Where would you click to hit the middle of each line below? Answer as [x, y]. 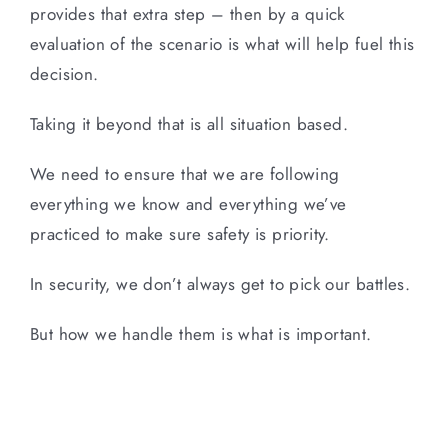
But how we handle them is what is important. [201, 333]
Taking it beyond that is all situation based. [189, 123]
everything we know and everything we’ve [188, 203]
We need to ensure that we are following [185, 173]
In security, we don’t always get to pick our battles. [220, 283]
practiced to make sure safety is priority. [180, 233]
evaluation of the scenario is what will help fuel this [222, 43]
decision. [64, 73]
